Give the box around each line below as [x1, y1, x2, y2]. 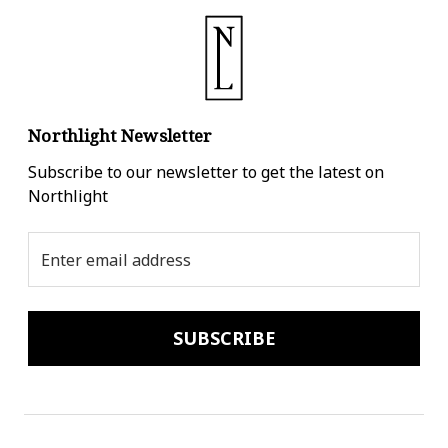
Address [27, 256, 87, 278]
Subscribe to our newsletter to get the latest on [28, 161, 384, 183]
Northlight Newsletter [28, 124, 213, 147]
